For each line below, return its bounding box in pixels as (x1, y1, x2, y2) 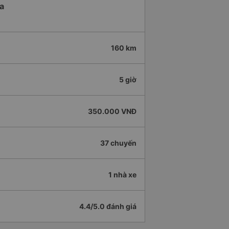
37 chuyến (100, 139, 136, 148)
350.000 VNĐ (88, 107, 136, 116)
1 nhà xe (108, 170, 136, 179)
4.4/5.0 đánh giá (79, 202, 136, 211)
